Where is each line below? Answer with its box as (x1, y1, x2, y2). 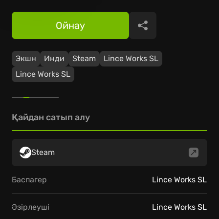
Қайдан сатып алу (12, 112, 90, 123)
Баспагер (12, 175, 47, 184)
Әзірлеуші (12, 202, 49, 212)
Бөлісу (142, 25, 174, 37)
